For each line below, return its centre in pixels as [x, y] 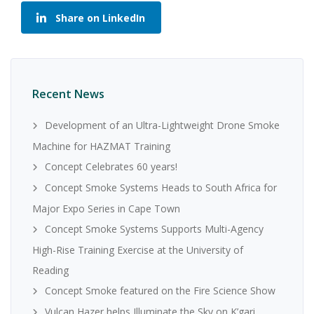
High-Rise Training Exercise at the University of [138, 250]
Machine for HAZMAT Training [101, 146]
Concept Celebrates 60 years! [111, 166]
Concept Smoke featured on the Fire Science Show [160, 290]
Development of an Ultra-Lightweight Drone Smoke [162, 125]
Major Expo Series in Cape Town [106, 208]
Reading [50, 270]
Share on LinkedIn [100, 18]
